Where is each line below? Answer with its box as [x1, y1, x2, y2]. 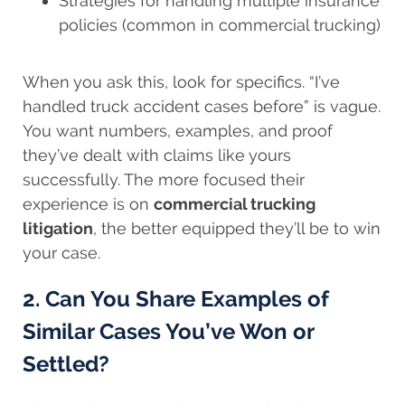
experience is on [23, 193, 154, 213]
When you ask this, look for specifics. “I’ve [23, 71, 340, 91]
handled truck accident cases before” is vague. [23, 96, 381, 116]
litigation [23, 218, 93, 238]
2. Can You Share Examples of [23, 285, 328, 312]
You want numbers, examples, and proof [23, 120, 333, 140]
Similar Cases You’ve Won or [23, 317, 314, 344]
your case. [23, 242, 100, 262]
